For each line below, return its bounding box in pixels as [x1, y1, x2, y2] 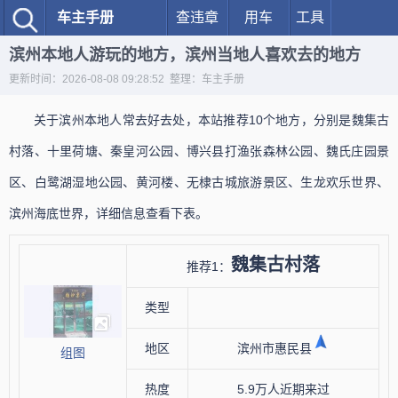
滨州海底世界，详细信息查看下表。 [9, 206, 208, 220]
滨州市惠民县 [237, 341, 312, 355]
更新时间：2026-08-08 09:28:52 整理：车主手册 [9, 73, 244, 85]
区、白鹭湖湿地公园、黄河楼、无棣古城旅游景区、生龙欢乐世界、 [9, 175, 389, 189]
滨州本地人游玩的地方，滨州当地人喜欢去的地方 [9, 46, 361, 64]
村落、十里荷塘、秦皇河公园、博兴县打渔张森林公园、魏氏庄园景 [9, 144, 389, 158]
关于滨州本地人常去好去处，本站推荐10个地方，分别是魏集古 [34, 113, 389, 127]
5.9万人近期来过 [237, 382, 330, 396]
